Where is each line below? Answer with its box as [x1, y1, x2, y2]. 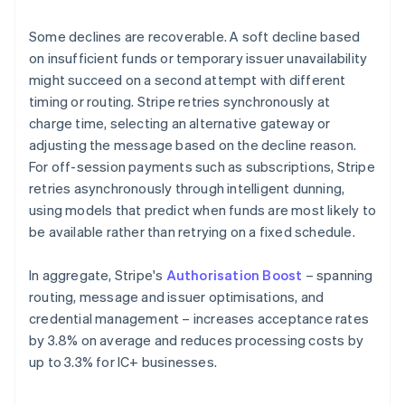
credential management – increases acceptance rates [29, 309, 370, 328]
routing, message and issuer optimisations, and [29, 287, 325, 306]
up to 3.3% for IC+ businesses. [29, 353, 217, 372]
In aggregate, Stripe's [29, 266, 166, 285]
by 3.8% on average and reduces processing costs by [29, 331, 364, 350]
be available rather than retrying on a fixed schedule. [29, 222, 355, 241]
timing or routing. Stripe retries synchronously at [29, 92, 331, 111]
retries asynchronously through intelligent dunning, [29, 179, 345, 198]
